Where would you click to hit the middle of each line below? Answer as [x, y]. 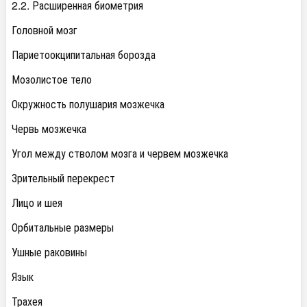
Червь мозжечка [49, 129]
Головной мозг [45, 30]
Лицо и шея [37, 203]
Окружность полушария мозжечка [88, 104]
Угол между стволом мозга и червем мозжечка [120, 153]
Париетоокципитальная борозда [84, 55]
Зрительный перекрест [63, 178]
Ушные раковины [49, 252]
